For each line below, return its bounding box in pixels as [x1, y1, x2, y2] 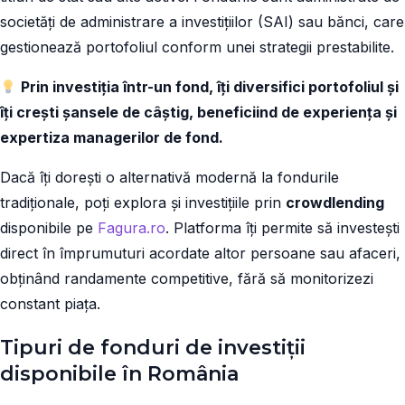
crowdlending [286, 193, 384, 212]
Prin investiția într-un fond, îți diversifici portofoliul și [21, 78, 400, 96]
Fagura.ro [98, 219, 165, 237]
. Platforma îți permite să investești [165, 219, 400, 237]
